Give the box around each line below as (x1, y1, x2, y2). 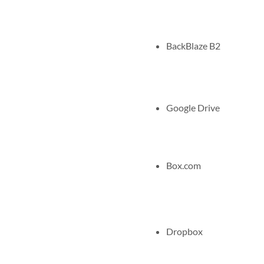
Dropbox (166, 226, 203, 237)
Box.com (166, 160, 201, 171)
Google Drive (166, 101, 220, 113)
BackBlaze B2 (166, 40, 220, 52)
